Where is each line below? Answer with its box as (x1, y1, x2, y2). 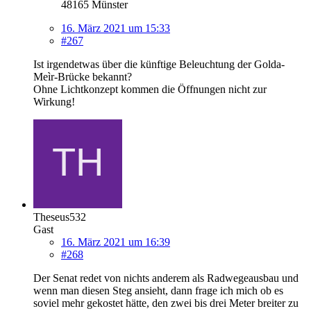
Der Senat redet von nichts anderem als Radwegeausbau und (33, 272, 299, 285)
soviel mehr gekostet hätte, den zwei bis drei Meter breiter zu (33, 297, 299, 310)
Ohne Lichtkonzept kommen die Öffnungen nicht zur (33, 83, 267, 96)
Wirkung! (33, 96, 75, 108)
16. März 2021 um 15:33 (61, 22, 170, 35)
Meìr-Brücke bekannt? (33, 71, 132, 83)
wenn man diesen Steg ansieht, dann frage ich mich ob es (33, 285, 283, 297)
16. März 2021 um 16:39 (61, 236, 170, 249)
